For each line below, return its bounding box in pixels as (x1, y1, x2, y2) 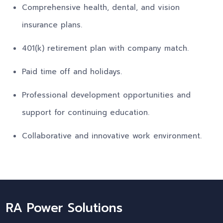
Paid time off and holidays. (22, 66, 122, 78)
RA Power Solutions (6, 199, 122, 218)
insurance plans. (22, 19, 82, 31)
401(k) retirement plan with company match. (22, 43, 189, 54)
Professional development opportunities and (22, 90, 191, 101)
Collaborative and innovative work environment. (22, 130, 202, 142)
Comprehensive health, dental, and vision (22, 2, 180, 13)
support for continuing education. (22, 107, 149, 118)
